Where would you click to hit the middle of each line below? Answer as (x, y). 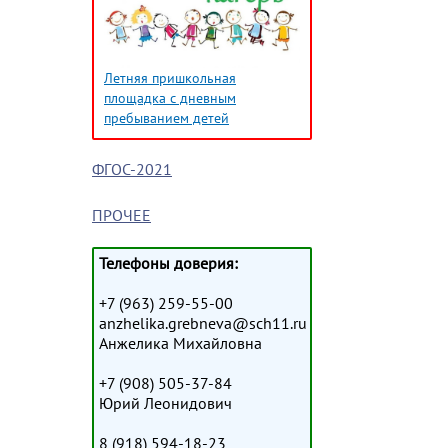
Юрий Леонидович (165, 403)
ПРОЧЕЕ (121, 215)
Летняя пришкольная (170, 78)
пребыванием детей (166, 118)
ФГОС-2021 (132, 169)
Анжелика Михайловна (180, 343)
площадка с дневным (170, 98)
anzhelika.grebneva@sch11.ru (203, 323)
